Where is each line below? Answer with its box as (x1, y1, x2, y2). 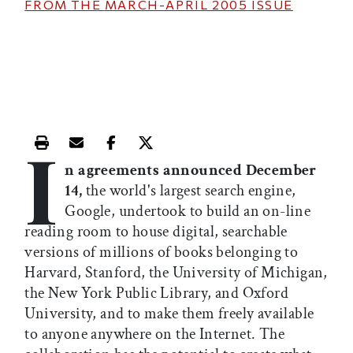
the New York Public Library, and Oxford (24, 283, 288, 304)
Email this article (75, 143, 192, 163)
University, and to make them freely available (24, 303, 314, 325)
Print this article (40, 143, 154, 163)
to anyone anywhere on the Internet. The (24, 324, 284, 345)
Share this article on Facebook (110, 143, 323, 163)
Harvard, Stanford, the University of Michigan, (24, 262, 328, 284)
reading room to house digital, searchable (24, 221, 288, 243)
